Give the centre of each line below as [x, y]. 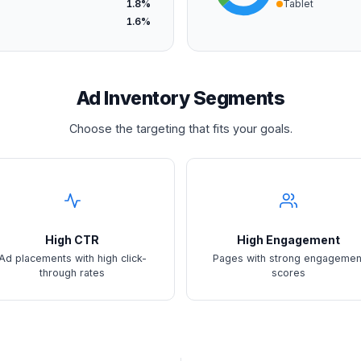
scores [289, 273]
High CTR [73, 239]
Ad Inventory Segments [180, 99]
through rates [73, 273]
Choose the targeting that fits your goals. [180, 128]
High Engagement [289, 239]
